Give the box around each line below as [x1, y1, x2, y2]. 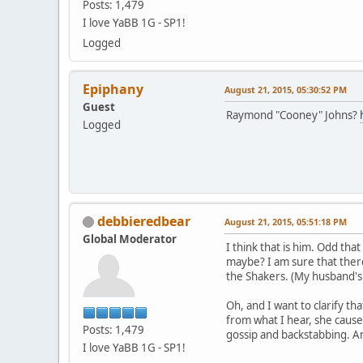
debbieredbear [97, 211, 190, 230]
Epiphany [83, 79, 143, 98]
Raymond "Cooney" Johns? [226, 107, 360, 122]
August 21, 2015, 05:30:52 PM [224, 83, 347, 96]
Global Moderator [83, 231, 177, 246]
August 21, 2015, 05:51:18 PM [224, 215, 347, 228]
